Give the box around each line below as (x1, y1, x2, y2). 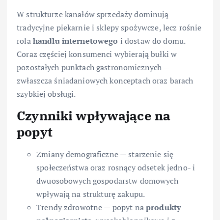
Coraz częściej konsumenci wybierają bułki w (17, 48, 177, 59)
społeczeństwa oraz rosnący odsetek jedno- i (36, 162, 195, 173)
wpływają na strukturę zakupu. (36, 188, 145, 199)
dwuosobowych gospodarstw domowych (36, 175, 178, 186)
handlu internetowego (32, 35, 118, 46)
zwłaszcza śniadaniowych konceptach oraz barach (17, 75, 193, 86)
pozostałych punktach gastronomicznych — (17, 61, 170, 73)
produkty (146, 201, 181, 213)
